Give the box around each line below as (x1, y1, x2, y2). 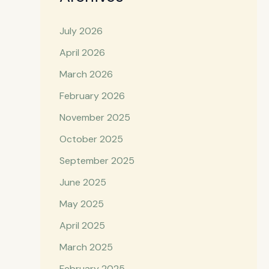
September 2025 (59, 154, 134, 168)
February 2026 (59, 89, 125, 103)
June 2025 (59, 176, 106, 189)
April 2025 (59, 219, 105, 232)
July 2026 (59, 25, 103, 38)
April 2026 (59, 46, 105, 59)
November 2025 (59, 111, 130, 124)
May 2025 (59, 198, 104, 211)
